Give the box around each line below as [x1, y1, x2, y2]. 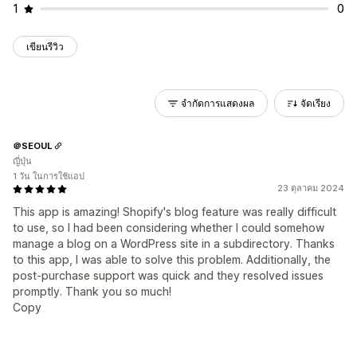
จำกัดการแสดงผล [181, 97, 254, 109]
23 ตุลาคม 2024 [277, 182, 344, 194]
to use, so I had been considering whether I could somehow [13, 221, 324, 234]
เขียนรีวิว [26, 41, 64, 53]
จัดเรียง [300, 97, 331, 109]
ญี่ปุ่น [13, 155, 32, 167]
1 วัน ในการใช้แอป [13, 171, 84, 182]
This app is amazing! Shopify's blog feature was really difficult [13, 205, 336, 218]
